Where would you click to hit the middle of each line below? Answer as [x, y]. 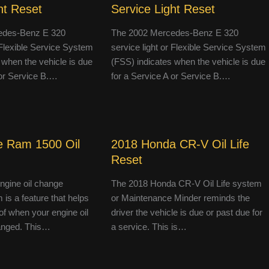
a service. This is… [149, 227]
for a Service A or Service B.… [171, 76]
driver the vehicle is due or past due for [186, 213]
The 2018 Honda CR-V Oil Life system [186, 184]
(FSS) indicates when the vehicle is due [188, 62]
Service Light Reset [163, 9]
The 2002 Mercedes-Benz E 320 [174, 33]
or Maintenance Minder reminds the [180, 198]
